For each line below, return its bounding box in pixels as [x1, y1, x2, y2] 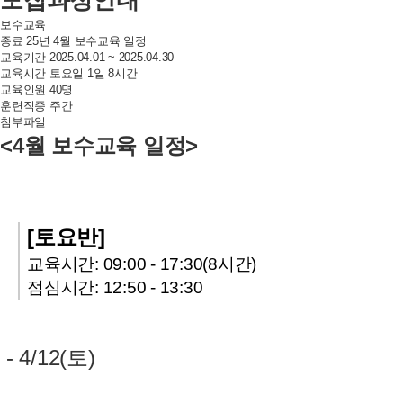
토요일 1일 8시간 [46, 66, 138, 80]
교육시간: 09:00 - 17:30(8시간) [27, 254, 256, 273]
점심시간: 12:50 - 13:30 [27, 277, 203, 297]
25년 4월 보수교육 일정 [22, 33, 147, 48]
